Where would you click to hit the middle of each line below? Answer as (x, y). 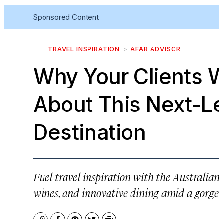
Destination (90, 132)
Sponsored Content (66, 17)
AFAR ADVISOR (156, 49)
